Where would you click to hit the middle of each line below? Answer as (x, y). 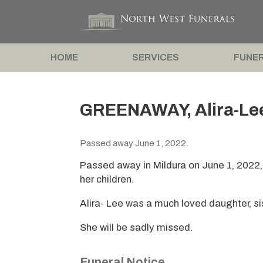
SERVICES (156, 58)
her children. (107, 180)
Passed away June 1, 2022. (134, 143)
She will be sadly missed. (136, 227)
